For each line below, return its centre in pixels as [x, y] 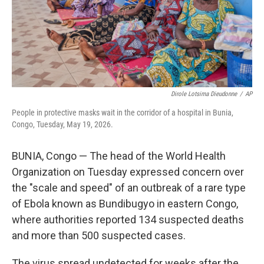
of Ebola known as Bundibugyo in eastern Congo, [125, 204]
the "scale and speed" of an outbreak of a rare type [129, 188]
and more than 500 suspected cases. [99, 235]
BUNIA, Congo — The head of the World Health [119, 156]
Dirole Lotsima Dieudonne [204, 94]
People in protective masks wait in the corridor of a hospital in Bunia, [123, 113]
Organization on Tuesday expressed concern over [128, 172]
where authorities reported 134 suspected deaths [128, 220]
